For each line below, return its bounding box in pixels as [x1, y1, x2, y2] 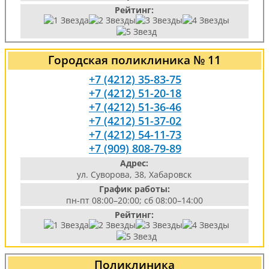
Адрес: [120, 157, 149, 169]
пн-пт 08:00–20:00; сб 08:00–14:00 [65, 195, 203, 206]
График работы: [98, 183, 170, 195]
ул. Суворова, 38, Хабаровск [77, 169, 192, 180]
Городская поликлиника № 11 [48, 52, 221, 68]
